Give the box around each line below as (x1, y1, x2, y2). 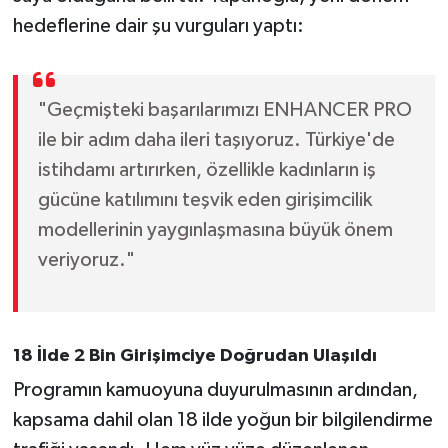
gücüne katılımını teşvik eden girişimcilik (37, 189, 372, 210)
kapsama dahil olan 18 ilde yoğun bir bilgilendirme (12, 410, 433, 431)
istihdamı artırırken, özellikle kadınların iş (37, 159, 376, 180)
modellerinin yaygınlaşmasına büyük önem (37, 219, 393, 240)
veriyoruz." (37, 249, 135, 270)
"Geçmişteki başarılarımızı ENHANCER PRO (37, 99, 412, 120)
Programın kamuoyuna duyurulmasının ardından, (12, 380, 418, 401)
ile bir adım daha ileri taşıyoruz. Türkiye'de (37, 129, 395, 150)
